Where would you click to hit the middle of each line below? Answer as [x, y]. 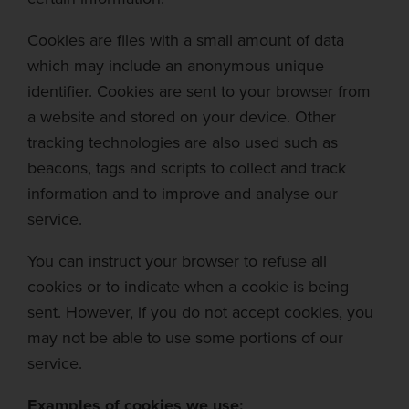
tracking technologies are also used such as [183, 142]
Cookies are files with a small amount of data [186, 40]
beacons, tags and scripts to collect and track [187, 168]
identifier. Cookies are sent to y [137, 91]
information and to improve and [139, 194]
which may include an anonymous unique [176, 66]
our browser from [309, 91]
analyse [283, 194]
